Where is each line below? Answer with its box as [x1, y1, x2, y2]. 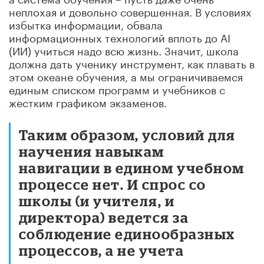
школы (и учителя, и [19, 192, 175, 209]
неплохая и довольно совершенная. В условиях [9, 2, 252, 19]
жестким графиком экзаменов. [9, 93, 167, 110]
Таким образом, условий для [19, 126, 236, 143]
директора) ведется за [19, 209, 189, 225]
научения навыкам [19, 143, 164, 159]
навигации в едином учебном [19, 159, 245, 176]
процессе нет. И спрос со [19, 176, 206, 192]
